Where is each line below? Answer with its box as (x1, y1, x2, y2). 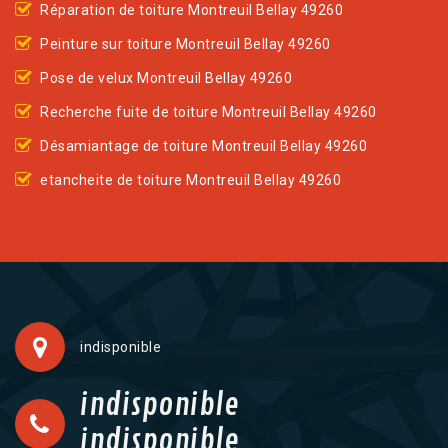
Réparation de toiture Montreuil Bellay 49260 (40, 2, 343, 19)
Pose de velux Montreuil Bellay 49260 (40, 70, 292, 87)
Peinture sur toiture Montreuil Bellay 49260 (40, 36, 331, 53)
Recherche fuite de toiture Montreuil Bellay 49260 (40, 104, 377, 121)
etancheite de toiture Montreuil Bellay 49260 (40, 172, 341, 189)
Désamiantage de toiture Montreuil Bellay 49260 (40, 138, 367, 155)
